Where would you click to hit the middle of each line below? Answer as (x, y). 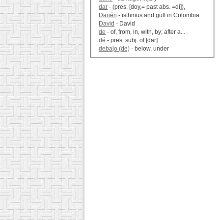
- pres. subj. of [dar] (132, 41)
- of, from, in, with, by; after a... (146, 32)
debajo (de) (114, 49)
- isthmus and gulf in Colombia (158, 15)
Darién (108, 15)
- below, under (150, 49)
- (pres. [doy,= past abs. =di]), (147, 7)
